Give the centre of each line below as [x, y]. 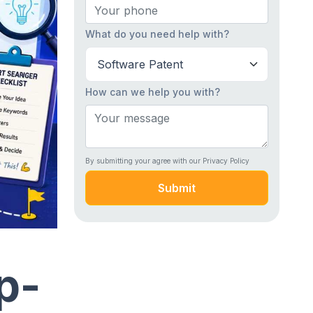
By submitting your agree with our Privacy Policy [167, 160]
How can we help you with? [153, 92]
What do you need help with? [157, 34]
